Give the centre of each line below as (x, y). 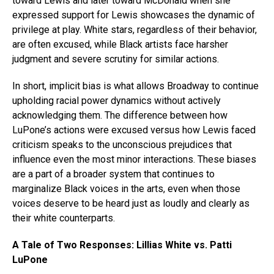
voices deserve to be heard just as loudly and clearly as (131, 203)
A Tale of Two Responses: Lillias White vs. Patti (122, 245)
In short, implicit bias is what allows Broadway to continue (135, 86)
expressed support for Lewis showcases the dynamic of (134, 15)
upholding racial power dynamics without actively (117, 100)
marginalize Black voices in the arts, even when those (126, 188)
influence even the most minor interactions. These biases (134, 159)
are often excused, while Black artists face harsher (120, 44)
